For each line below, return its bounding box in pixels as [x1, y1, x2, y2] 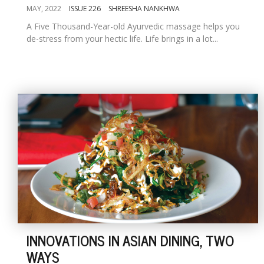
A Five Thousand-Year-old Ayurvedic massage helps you [27, 21, 240, 32]
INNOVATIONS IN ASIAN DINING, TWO [27, 229, 234, 252]
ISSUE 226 [69, 4, 101, 14]
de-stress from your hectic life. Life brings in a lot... [27, 33, 218, 44]
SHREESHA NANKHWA [108, 4, 180, 14]
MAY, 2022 [27, 4, 61, 14]
